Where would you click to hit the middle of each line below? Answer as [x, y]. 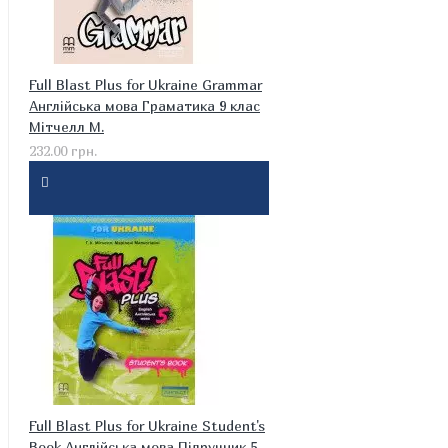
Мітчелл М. [66, 126]
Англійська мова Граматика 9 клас [144, 105]
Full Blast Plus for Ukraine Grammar [145, 84]
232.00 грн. [63, 150]
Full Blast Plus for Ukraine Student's [147, 425]
